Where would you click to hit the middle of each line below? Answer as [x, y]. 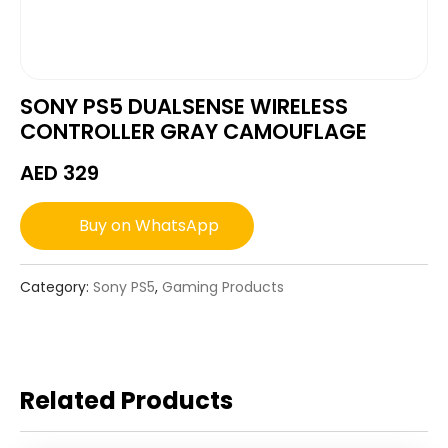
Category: [56, 287]
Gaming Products [223, 287]
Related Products [126, 401]
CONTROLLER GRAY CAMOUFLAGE [193, 132]
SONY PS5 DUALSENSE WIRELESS [184, 107]
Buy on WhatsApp [147, 226]
